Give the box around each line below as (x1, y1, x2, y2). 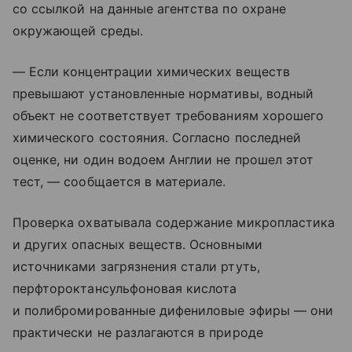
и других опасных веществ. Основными (13, 236, 262, 252)
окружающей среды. (13, 22, 143, 38)
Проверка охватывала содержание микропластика (13, 214, 335, 230)
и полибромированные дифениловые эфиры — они (13, 302, 334, 318)
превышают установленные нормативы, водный (13, 85, 313, 101)
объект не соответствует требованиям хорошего (13, 107, 324, 123)
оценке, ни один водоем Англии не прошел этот (13, 151, 314, 167)
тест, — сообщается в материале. (13, 173, 226, 189)
